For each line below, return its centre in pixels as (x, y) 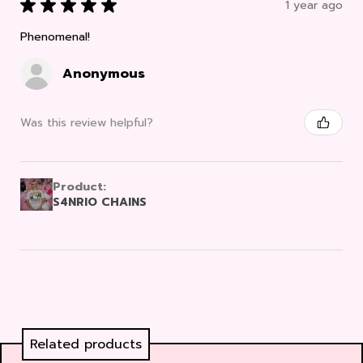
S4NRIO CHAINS (100, 203)
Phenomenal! (55, 37)
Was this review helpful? (87, 122)
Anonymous (104, 74)
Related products (86, 345)
